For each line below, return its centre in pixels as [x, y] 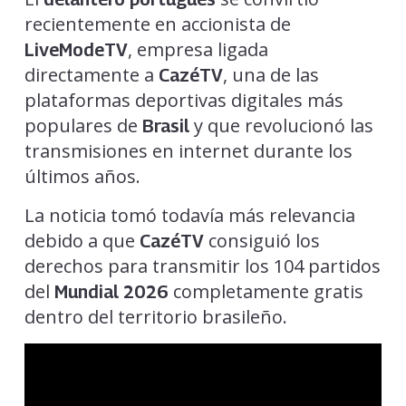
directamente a [91, 75]
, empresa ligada [198, 50]
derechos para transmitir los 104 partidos [202, 266]
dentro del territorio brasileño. [155, 317]
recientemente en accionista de [157, 24]
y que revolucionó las [281, 126]
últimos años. [82, 177]
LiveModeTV [76, 50]
